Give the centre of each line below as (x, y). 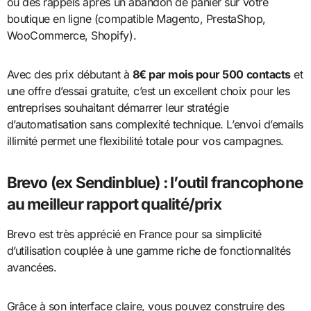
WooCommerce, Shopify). (72, 36)
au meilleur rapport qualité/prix (114, 204)
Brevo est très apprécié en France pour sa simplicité (134, 234)
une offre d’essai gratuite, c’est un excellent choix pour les (148, 91)
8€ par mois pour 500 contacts (211, 75)
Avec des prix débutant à (69, 75)
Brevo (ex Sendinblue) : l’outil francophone (154, 183)
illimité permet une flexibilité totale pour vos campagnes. (145, 141)
